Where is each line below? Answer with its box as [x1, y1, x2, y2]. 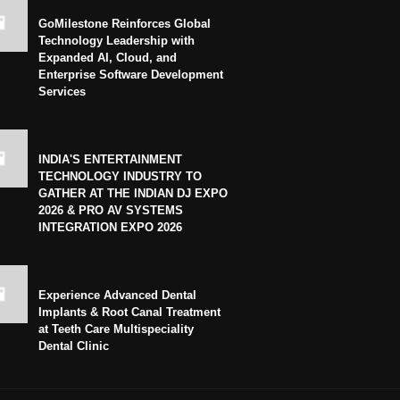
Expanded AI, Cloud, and [38, 50, 177, 64]
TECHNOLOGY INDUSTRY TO [38, 169, 202, 183]
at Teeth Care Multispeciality [38, 321, 194, 336]
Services [38, 84, 86, 98]
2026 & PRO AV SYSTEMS [38, 203, 183, 217]
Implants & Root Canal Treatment [38, 304, 221, 319]
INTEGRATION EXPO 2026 [38, 220, 182, 234]
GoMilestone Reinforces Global [38, 16, 211, 30]
